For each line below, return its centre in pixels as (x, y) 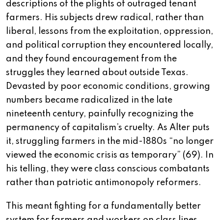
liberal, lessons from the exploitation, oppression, (110, 32)
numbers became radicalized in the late (89, 100)
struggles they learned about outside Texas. (97, 73)
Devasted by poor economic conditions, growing (108, 87)
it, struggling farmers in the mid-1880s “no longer (110, 142)
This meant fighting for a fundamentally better (103, 206)
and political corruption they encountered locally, (110, 45)
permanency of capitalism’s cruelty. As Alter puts (108, 128)
